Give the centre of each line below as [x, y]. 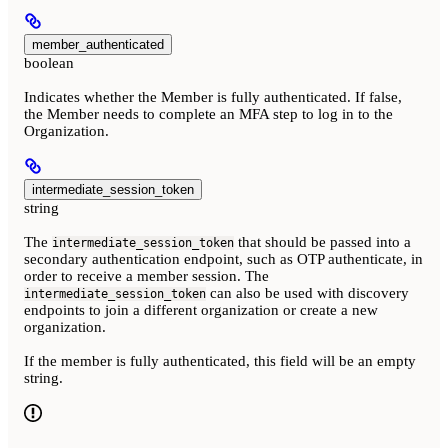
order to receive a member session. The [146, 276]
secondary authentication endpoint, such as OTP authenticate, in [223, 259]
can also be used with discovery [307, 293]
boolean [49, 62]
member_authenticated [98, 44]
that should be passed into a [322, 242]
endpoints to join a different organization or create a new [201, 310]
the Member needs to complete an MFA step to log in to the [208, 113]
